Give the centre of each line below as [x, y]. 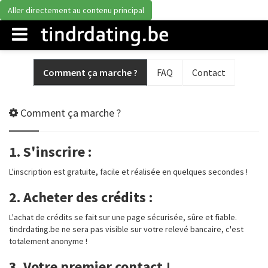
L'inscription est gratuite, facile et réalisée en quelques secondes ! [128, 172]
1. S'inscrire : [50, 152]
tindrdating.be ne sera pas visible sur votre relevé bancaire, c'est [126, 229]
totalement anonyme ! [48, 241]
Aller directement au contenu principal [76, 10]
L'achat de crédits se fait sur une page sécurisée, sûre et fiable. [123, 217]
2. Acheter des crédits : [81, 197]
